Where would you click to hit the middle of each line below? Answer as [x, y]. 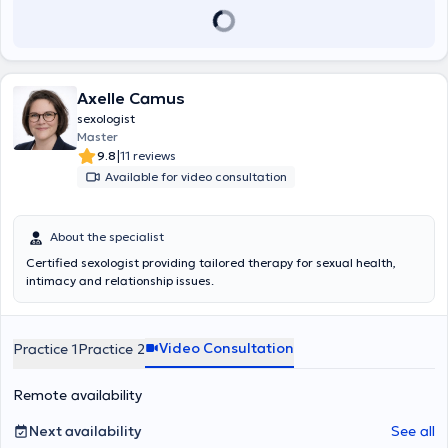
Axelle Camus [131, 98]
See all [413, 431]
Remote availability [77, 395]
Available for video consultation [196, 176]
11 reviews [148, 155]
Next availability [85, 431]
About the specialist [107, 236]
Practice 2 [111, 349]
